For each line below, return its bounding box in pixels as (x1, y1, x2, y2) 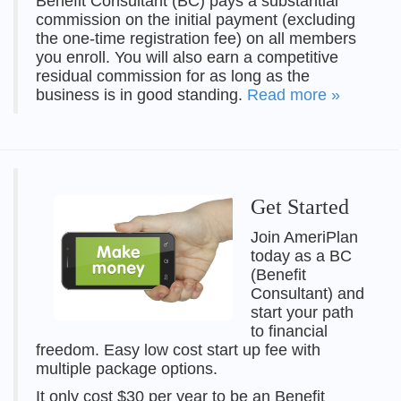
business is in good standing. (36, 86, 247, 105)
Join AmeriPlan (251, 228, 358, 247)
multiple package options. (36, 360, 218, 379)
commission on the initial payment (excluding (36, 11, 355, 30)
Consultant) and (251, 285, 364, 303)
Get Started (251, 195, 349, 219)
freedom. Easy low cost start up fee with (36, 341, 320, 360)
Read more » (247, 86, 340, 105)
